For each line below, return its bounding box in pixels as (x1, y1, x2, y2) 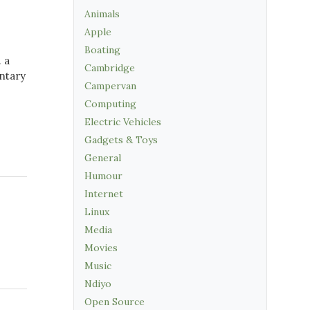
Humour (84, 170, 122, 182)
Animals (84, 8, 120, 20)
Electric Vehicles (84, 116, 161, 128)
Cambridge (84, 62, 135, 74)
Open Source (84, 295, 145, 308)
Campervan (84, 80, 136, 92)
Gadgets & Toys (84, 134, 158, 146)
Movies (84, 241, 118, 254)
